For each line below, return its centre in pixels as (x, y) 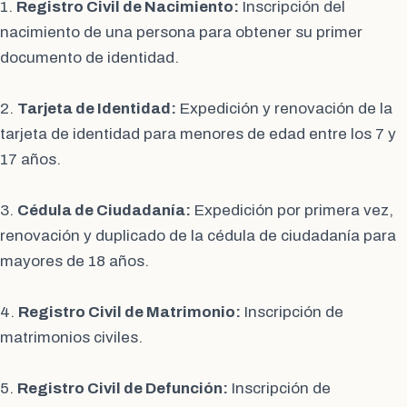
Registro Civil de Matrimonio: (129, 313)
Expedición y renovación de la (284, 109)
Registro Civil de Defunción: (123, 389)
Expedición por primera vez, (292, 211)
